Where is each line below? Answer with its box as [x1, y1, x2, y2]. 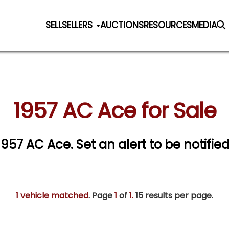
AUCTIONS [100, 18, 144, 31]
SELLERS [62, 18, 93, 31]
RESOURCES [144, 18, 192, 31]
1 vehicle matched [16, 190, 88, 202]
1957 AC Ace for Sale [13, 96, 216, 126]
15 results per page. [133, 190, 213, 202]
